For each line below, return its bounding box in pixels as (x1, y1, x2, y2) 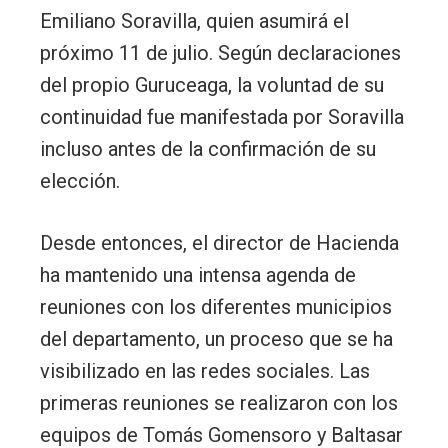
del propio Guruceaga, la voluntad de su (40, 72, 384, 97)
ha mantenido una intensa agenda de (40, 262, 356, 287)
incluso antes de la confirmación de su (40, 136, 376, 161)
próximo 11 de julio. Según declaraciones (40, 40, 401, 65)
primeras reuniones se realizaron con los (40, 390, 398, 415)
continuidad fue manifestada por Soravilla (40, 104, 404, 129)
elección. (40, 168, 120, 193)
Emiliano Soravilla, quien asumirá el (40, 8, 349, 33)
